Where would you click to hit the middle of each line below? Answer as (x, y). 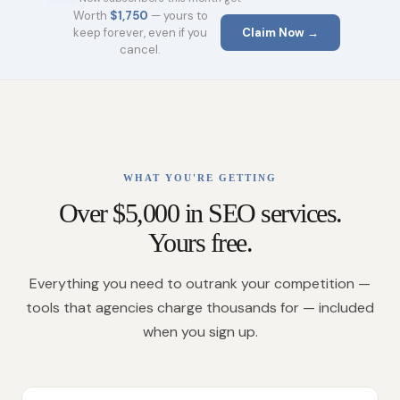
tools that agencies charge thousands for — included (200, 308)
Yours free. (200, 242)
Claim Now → (280, 33)
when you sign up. (200, 332)
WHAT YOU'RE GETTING (200, 178)
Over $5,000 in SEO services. (200, 213)
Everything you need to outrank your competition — (200, 283)
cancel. (140, 50)
